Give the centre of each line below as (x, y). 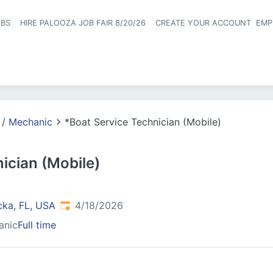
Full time (37, 225)
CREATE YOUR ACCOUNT (204, 23)
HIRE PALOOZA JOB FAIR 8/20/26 (83, 23)
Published (82, 205)
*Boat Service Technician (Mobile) (143, 122)
